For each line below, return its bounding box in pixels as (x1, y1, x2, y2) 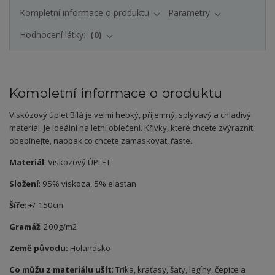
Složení (9, 178, 39, 190)
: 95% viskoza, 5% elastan (39, 178, 136, 190)
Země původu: (9, 242, 68, 254)
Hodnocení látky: (19, 29, 88, 41)
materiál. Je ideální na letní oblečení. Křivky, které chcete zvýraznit (9, 122, 253, 134)
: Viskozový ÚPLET (44, 157, 110, 168)
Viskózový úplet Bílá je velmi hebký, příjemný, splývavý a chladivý (9, 109, 251, 121)
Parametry (168, 6, 210, 18)
